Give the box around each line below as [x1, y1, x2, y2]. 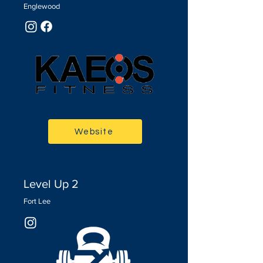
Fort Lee [23, 197, 50, 205]
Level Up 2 [23, 177, 79, 190]
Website [74, 127, 114, 136]
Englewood [23, 2, 60, 11]
